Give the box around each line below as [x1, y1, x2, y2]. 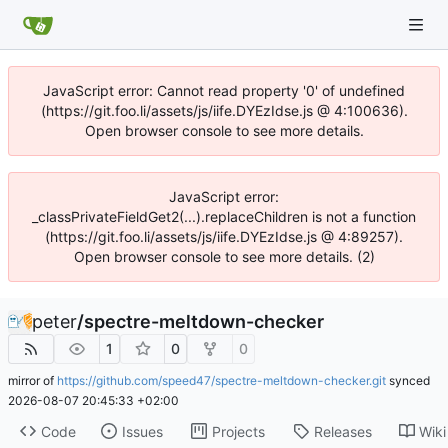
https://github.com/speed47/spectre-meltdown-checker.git [57, 373, 386, 388]
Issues [121, 422, 163, 440]
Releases [313, 422, 372, 440]
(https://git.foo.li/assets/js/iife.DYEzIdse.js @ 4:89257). [45, 228, 403, 245]
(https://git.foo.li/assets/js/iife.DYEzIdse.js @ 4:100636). [40, 102, 408, 119]
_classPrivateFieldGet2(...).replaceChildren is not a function [32, 208, 416, 225]
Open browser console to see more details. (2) [73, 248, 375, 265]
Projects [211, 422, 265, 440]
